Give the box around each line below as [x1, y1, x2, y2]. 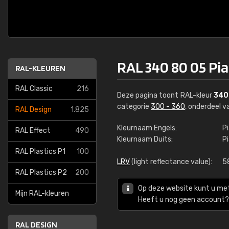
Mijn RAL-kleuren [15, 189, 69, 198]
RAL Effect [15, 126, 51, 135]
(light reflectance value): [130, 157, 212, 166]
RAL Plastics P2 [15, 168, 67, 177]
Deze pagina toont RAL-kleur [117, 91, 214, 100]
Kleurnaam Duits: [117, 135, 173, 144]
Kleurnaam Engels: [117, 124, 177, 132]
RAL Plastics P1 [15, 147, 65, 156]
